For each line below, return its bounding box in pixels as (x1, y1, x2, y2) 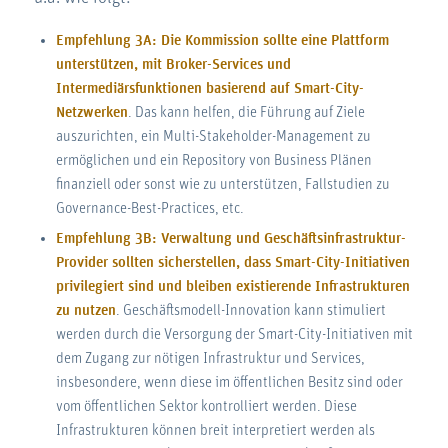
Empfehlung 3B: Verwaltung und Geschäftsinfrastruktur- (55, 230, 406, 246)
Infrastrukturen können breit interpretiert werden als (55, 422, 375, 438)
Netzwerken (55, 104, 128, 120)
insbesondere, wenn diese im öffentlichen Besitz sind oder (55, 374, 403, 390)
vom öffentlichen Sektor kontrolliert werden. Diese (55, 398, 357, 414)
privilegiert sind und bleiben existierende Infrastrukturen (55, 278, 410, 294)
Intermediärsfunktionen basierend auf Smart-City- (55, 80, 364, 96)
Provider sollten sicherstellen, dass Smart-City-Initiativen (55, 254, 410, 270)
